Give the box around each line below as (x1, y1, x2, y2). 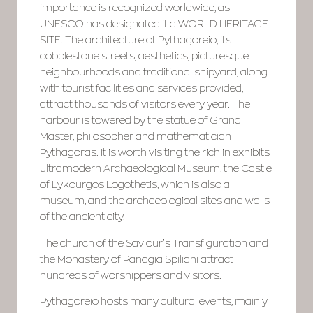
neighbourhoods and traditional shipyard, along (40, 66, 268, 78)
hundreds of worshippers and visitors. (40, 269, 222, 281)
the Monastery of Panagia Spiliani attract (40, 253, 234, 265)
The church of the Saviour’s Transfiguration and (40, 237, 269, 249)
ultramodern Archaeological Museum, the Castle (40, 163, 272, 175)
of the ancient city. (40, 211, 126, 223)
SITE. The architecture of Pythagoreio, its (40, 34, 232, 46)
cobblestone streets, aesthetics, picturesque (40, 50, 249, 62)
